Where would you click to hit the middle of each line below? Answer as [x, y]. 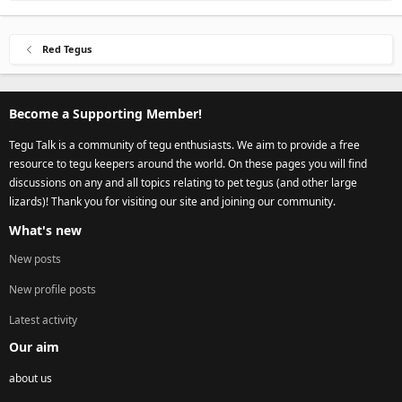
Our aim [34, 347]
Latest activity [43, 320]
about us [31, 379]
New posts [35, 259]
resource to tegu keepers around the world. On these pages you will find [188, 164]
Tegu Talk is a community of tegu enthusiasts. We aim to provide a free [184, 145]
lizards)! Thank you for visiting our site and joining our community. [172, 202]
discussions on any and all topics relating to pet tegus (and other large [183, 183]
